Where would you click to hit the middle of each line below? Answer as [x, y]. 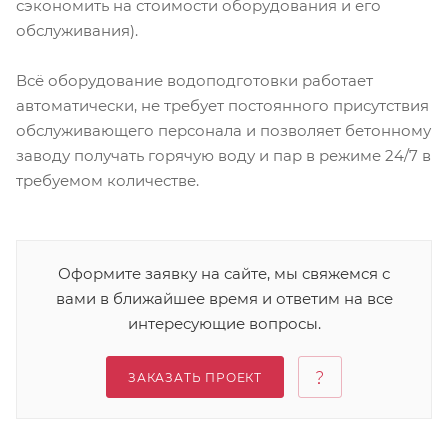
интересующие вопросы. [224, 324]
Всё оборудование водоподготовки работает [194, 81]
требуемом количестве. [107, 181]
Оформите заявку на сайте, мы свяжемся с [224, 274]
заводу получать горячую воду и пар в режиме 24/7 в [223, 156]
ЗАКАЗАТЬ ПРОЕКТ [195, 378]
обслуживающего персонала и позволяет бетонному [223, 131]
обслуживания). [77, 31]
